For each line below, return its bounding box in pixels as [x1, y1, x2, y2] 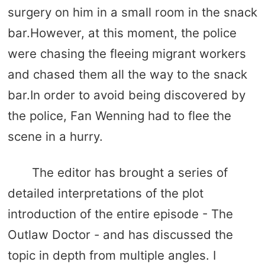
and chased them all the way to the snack [7, 67, 247, 82]
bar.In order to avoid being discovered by [7, 88, 245, 103]
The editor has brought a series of [31, 164, 228, 180]
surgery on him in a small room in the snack [7, 5, 257, 20]
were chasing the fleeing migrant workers [7, 46, 246, 62]
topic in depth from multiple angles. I [7, 247, 216, 263]
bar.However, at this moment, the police [7, 25, 237, 41]
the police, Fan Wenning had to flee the [7, 108, 231, 124]
